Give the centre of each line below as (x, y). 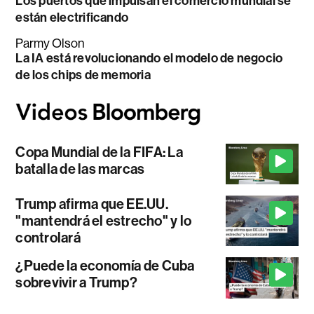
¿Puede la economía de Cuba (105, 266)
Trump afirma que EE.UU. (92, 204)
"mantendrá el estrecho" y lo (104, 221)
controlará (48, 238)
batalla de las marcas (80, 169)
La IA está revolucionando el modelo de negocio (149, 59)
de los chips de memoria (83, 75)
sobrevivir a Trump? (76, 283)
